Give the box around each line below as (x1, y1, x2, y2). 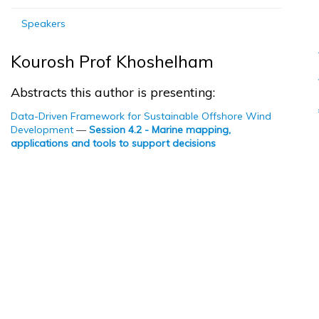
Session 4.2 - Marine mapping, (89, 123, 231, 136)
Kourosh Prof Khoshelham (11, 51, 214, 72)
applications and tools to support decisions (11, 137, 216, 150)
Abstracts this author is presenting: (11, 84, 215, 100)
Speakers (21, 17, 66, 30)
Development (11, 123, 73, 136)
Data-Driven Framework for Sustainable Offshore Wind (11, 110, 271, 122)
